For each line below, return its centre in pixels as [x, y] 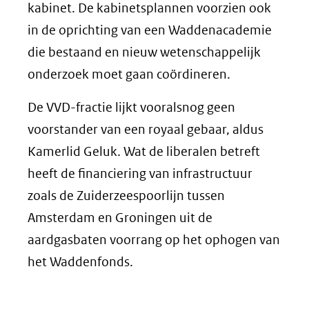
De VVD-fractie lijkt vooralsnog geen [131, 107]
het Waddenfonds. [80, 262]
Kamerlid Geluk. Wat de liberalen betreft [144, 151]
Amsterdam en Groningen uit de [120, 218]
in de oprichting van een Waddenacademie [150, 30]
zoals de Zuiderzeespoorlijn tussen [126, 196]
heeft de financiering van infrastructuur [140, 173]
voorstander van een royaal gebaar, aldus [146, 129]
